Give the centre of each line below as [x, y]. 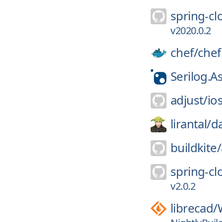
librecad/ [194, 208]
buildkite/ [196, 147]
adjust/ [189, 100]
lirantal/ [191, 124]
